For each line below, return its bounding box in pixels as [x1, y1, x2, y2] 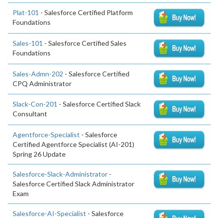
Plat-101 [13, 8, 39, 17]
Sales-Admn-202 [13, 69, 63, 78]
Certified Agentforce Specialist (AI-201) [13, 140, 134, 149]
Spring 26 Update [13, 150, 66, 159]
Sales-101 [13, 38, 43, 47]
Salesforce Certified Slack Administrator [13, 180, 134, 188]
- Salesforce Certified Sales [43, 38, 127, 47]
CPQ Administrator [13, 79, 72, 88]
